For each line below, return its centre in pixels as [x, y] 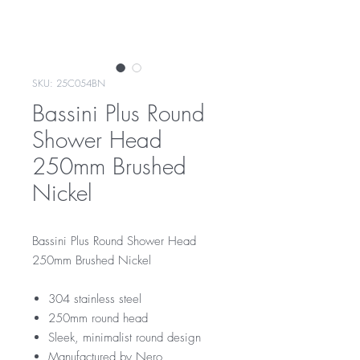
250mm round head [98, 318]
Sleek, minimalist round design [125, 337]
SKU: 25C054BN [69, 83]
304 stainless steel [95, 299]
